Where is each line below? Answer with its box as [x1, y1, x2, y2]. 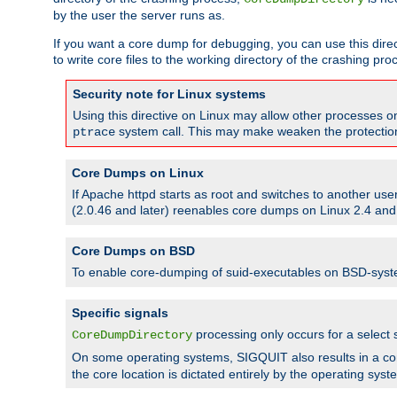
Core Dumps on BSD [72, 243, 195, 258]
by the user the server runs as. [53, 7, 225, 22]
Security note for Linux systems [73, 86, 266, 101]
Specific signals [72, 305, 168, 320]
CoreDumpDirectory [72, 327, 192, 342]
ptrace [73, 124, 115, 139]
